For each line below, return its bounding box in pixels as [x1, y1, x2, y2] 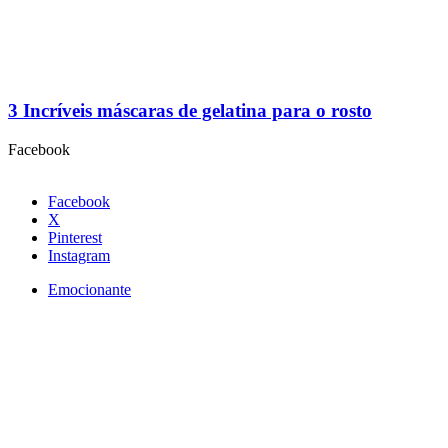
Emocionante [48, 281, 131, 299]
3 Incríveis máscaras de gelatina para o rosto [8, 100, 372, 122]
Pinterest [48, 229, 102, 247]
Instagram [48, 247, 110, 265]
